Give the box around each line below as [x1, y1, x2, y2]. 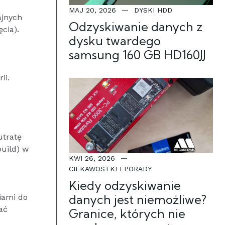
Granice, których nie [69, 206, 185, 221]
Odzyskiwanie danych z [69, 19, 202, 34]
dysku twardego [69, 33, 161, 48]
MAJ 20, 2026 [69, 6, 116, 14]
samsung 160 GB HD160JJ [69, 47, 206, 62]
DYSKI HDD [134, 6, 172, 14]
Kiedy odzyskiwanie [69, 178, 181, 193]
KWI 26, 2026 [69, 154, 115, 162]
